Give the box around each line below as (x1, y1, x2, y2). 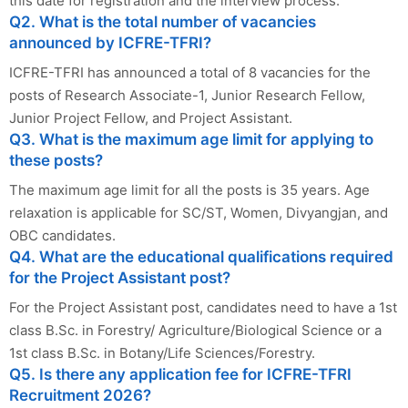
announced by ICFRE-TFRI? (9, 34, 211, 53)
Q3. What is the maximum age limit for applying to (9, 130, 373, 149)
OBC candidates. (9, 227, 116, 245)
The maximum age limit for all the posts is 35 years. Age (9, 181, 370, 199)
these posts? (9, 151, 103, 170)
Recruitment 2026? (9, 386, 151, 405)
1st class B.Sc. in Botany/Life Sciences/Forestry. (9, 344, 315, 362)
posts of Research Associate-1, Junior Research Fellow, (9, 87, 365, 105)
